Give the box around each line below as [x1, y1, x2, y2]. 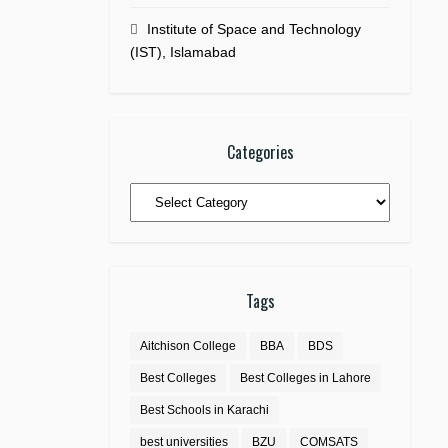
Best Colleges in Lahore [240, 371, 371, 385]
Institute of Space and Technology [147, 21, 361, 37]
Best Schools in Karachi [140, 403, 269, 417]
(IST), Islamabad [130, 44, 236, 60]
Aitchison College [140, 339, 236, 353]
